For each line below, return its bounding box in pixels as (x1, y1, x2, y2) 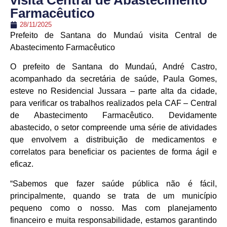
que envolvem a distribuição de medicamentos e (10, 135, 217, 144)
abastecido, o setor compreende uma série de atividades (10, 123, 217, 132)
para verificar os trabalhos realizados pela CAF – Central (10, 99, 217, 108)
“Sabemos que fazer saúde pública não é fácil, (10, 179, 217, 188)
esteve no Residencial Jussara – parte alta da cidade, (10, 87, 217, 96)
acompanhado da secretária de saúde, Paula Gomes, (10, 74, 217, 84)
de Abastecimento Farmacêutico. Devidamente (10, 111, 217, 120)
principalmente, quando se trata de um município (10, 191, 217, 200)
